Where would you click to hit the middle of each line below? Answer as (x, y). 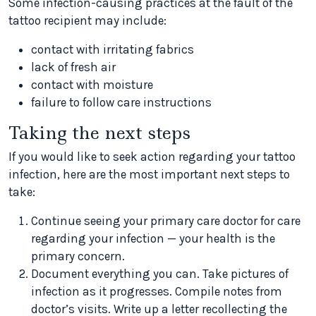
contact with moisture (92, 85)
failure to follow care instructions (121, 103)
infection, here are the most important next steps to (149, 175)
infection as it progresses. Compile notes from (157, 292)
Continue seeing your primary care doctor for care (166, 221)
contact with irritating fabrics (113, 50)
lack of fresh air (73, 67)
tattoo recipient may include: (87, 21)
